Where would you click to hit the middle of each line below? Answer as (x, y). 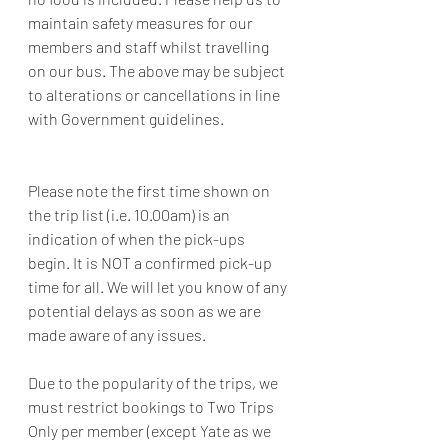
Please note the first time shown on (150, 190)
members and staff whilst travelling (150, 46)
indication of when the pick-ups (138, 238)
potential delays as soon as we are (146, 310)
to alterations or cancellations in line (155, 94)
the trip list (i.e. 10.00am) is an (130, 214)
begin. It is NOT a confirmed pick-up (151, 262)
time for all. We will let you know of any (159, 286)
